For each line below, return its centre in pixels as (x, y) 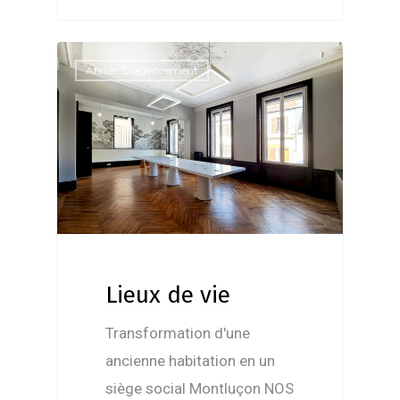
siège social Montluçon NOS (200, 389)
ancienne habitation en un (191, 361)
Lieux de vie (168, 296)
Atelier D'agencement (142, 70)
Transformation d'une (178, 333)
